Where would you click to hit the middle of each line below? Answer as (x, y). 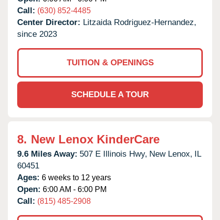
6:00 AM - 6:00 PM (74, 189)
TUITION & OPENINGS (110, 62)
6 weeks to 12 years (75, 177)
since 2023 (37, 34)
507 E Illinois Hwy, (113, 154)
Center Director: (50, 22)
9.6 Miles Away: (47, 154)
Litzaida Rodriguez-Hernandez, (140, 22)
